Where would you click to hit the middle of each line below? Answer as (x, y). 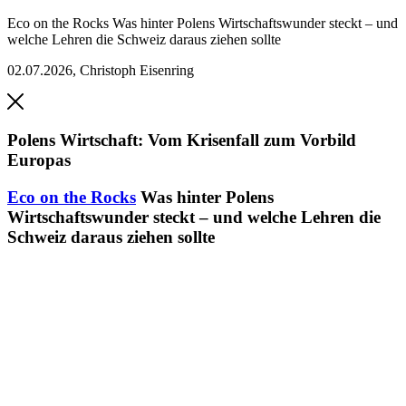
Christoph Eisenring (137, 71)
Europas (39, 160)
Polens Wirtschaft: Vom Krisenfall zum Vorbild (182, 140)
